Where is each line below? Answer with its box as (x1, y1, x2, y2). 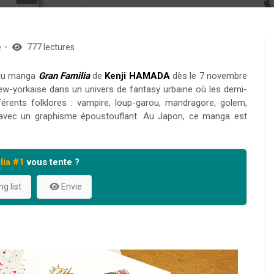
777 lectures (25, 42, 75, 52)
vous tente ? (24, 157, 80, 168)
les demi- (209, 84, 248, 95)
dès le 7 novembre (169, 70, 247, 81)
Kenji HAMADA (105, 70, 170, 81)
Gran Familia (38, 70, 90, 81)
